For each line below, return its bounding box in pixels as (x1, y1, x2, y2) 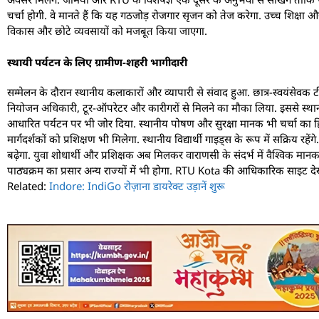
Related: (7, 179, 49, 194)
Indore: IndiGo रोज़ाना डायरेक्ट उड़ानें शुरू (49, 179, 225, 194)
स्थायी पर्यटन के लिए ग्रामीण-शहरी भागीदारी (7, 55, 187, 70)
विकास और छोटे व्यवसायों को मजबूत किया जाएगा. (7, 23, 207, 38)
